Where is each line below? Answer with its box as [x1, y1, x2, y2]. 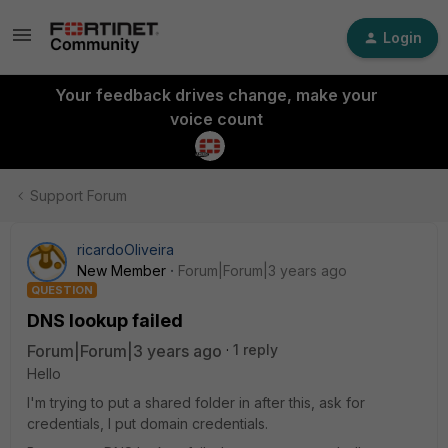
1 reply [233, 341, 278, 358]
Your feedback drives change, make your [54, 85, 378, 105]
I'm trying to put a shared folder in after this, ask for [27, 394, 365, 411]
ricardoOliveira [77, 241, 174, 258]
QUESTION [31, 283, 93, 297]
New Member [77, 262, 166, 279]
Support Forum [30, 187, 127, 204]
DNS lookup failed [27, 310, 183, 331]
